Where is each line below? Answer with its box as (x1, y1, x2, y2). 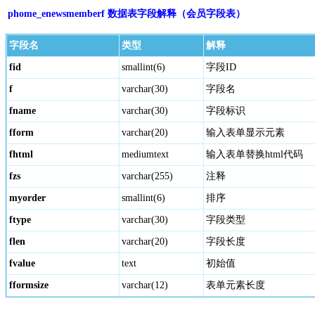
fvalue (9, 258, 35, 269)
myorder (9, 193, 46, 203)
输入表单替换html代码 (206, 149, 303, 160)
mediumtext (122, 149, 169, 160)
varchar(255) (122, 171, 173, 181)
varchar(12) (122, 280, 168, 290)
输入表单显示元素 (206, 127, 285, 138)
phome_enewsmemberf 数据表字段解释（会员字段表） (8, 8, 245, 19)
